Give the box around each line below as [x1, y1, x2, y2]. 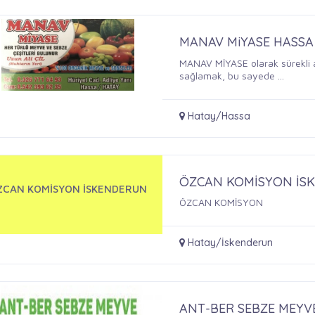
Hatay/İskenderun [185, 236, 274, 250]
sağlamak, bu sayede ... [179, 69, 285, 82]
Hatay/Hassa [185, 109, 251, 122]
